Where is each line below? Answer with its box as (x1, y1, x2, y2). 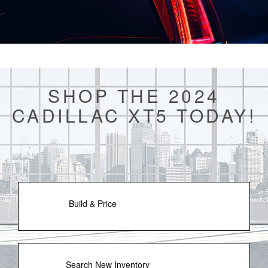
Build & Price (69, 197, 117, 209)
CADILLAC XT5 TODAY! (11, 102, 257, 128)
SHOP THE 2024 (48, 82, 220, 108)
